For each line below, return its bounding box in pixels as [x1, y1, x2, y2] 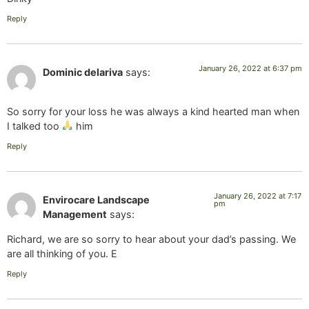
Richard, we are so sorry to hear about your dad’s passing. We [7, 232, 296, 245]
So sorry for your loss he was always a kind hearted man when [7, 105, 299, 117]
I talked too [7, 119, 62, 132]
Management [43, 208, 107, 221]
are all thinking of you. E [7, 247, 117, 259]
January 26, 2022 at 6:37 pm [199, 63, 302, 74]
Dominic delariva [43, 66, 123, 79]
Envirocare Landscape [43, 194, 150, 206]
